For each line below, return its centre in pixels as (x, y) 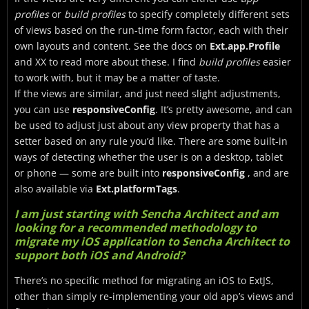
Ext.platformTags (137, 189)
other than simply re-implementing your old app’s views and (154, 296)
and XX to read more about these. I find (107, 62)
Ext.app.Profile (245, 46)
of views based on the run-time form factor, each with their (151, 30)
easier (276, 62)
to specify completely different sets (208, 14)
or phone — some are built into (88, 173)
